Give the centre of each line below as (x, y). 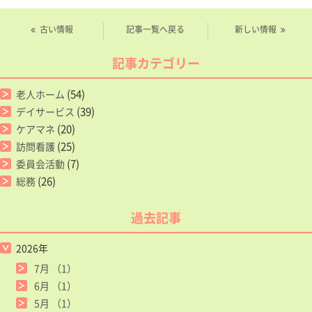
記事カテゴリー (156, 63)
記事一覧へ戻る (156, 30)
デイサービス (45, 111)
